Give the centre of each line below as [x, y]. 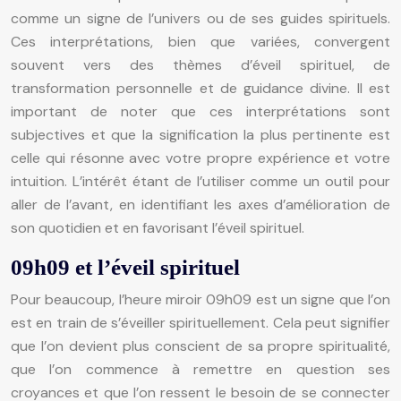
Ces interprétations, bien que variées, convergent [200, 41]
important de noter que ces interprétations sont [200, 111]
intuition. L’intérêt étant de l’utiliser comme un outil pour [200, 181]
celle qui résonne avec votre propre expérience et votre [200, 158]
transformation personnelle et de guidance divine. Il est [200, 88]
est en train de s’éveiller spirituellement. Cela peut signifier [200, 322]
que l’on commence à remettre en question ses [200, 369]
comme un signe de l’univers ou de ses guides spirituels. [200, 18]
